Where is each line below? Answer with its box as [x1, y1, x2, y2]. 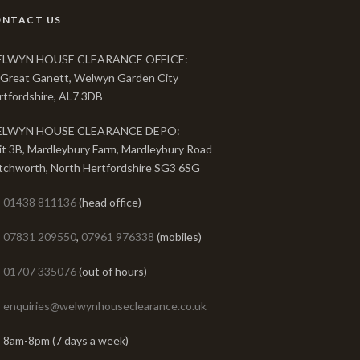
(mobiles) [153, 230, 202, 243]
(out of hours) [76, 264, 147, 278]
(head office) [76, 195, 141, 209]
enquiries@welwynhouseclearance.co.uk [2, 299, 207, 313]
